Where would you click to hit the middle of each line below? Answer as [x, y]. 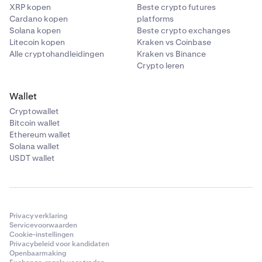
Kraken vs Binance [171, 54]
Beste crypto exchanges [184, 30]
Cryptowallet [34, 111]
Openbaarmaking [38, 253]
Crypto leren [161, 65]
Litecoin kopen [37, 42]
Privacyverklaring [38, 216]
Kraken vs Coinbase [174, 42]
